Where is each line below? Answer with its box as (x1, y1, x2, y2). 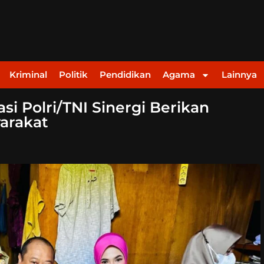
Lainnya (222, 69, 257, 81)
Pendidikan (100, 69, 151, 81)
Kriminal (9, 69, 47, 81)
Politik (59, 69, 88, 81)
